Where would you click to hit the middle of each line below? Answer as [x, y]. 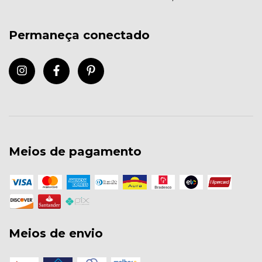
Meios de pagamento [75, 151]
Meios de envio [56, 234]
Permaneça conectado [79, 35]
